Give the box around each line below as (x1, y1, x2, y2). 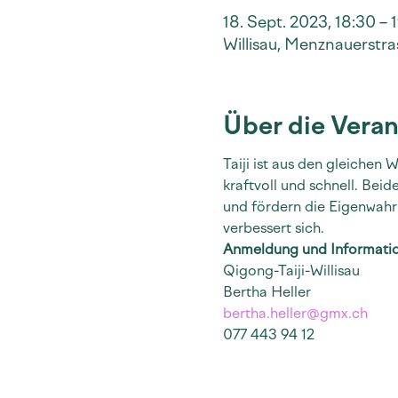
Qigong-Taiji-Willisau (222, 262, 360, 280)
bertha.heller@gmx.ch (222, 305, 368, 322)
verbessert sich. (222, 219, 324, 237)
